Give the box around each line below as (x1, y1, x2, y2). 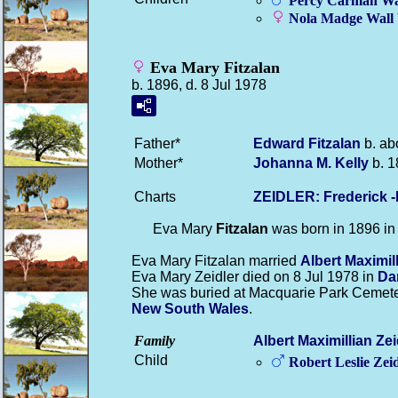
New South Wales (131, 301, 249, 316)
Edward (253, 136, 308, 151)
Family (134, 333, 175, 348)
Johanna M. (253, 155, 335, 171)
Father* (134, 136, 180, 151)
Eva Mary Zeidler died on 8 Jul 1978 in (131, 269, 378, 284)
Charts (134, 189, 176, 204)
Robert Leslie (289, 354, 373, 370)
